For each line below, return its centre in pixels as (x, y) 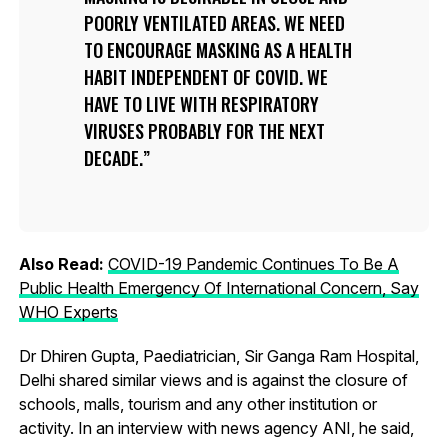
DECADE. (113, 157)
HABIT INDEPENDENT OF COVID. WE (205, 76)
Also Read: (63, 263)
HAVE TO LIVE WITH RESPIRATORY (201, 103)
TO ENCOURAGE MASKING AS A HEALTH (217, 49)
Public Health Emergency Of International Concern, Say (218, 287)
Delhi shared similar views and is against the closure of (213, 379)
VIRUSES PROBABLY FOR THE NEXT (204, 130)
